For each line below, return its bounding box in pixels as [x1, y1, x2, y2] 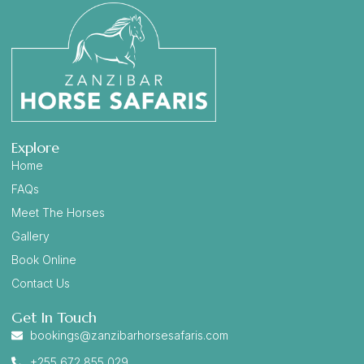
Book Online [11, 253, 77, 267]
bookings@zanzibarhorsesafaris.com [29, 328, 228, 343]
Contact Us [11, 276, 71, 291]
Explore [11, 138, 60, 158]
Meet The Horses [11, 206, 106, 220]
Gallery [11, 229, 50, 244]
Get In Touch [11, 308, 97, 327]
